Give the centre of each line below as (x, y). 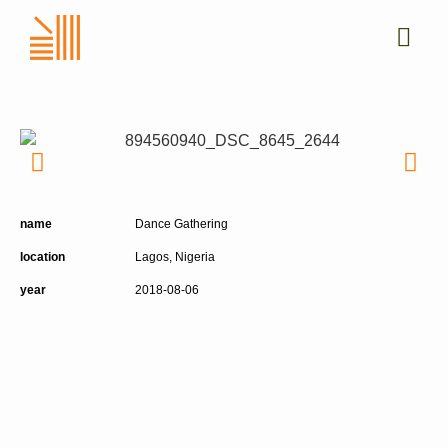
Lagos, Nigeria (175, 257)
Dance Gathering (181, 224)
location (42, 257)
